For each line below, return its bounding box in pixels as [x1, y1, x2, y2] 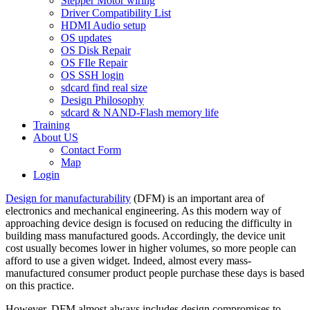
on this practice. [6, 280, 74, 291]
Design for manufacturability [6, 192, 131, 204]
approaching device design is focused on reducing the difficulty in [6, 217, 292, 229]
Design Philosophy [61, 94, 144, 106]
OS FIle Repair [61, 57, 127, 69]
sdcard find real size [61, 82, 147, 93]
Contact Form [61, 144, 121, 156]
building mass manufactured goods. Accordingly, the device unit [6, 230, 285, 241]
